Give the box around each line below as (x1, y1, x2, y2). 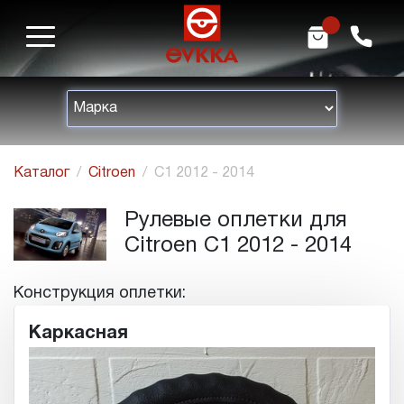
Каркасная (29, 326, 128, 342)
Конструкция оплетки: (14, 286, 186, 301)
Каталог (14, 167, 69, 179)
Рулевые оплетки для (124, 211, 348, 231)
